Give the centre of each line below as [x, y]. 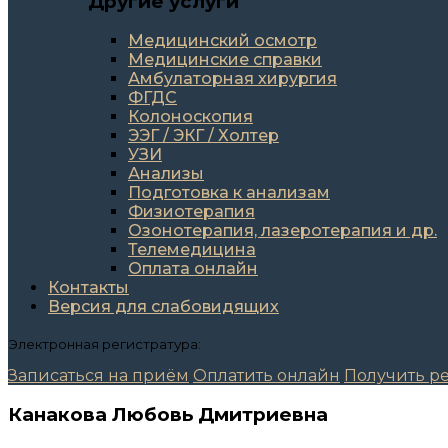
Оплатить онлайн [266, 375]
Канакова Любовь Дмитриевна [168, 415]
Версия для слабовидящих [163, 307]
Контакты [88, 288]
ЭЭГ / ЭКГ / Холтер [203, 136]
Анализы [166, 174]
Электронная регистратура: [104, 344]
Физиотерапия [191, 212]
